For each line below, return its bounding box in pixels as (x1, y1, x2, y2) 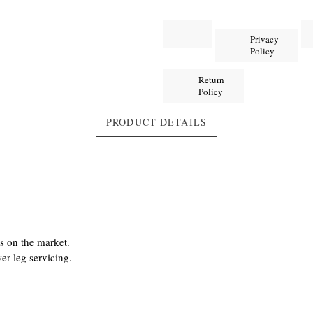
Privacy (250, 32, 279, 45)
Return (198, 73, 224, 86)
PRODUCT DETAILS (106, 115, 207, 129)
